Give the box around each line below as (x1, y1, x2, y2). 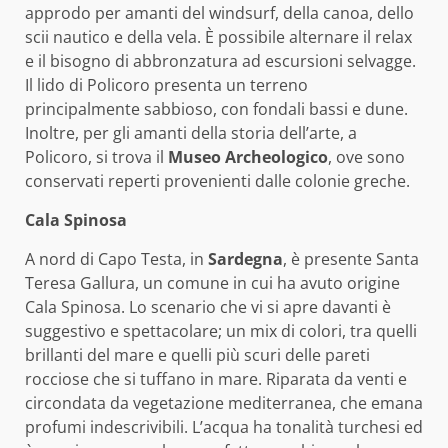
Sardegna (208, 248, 283, 271)
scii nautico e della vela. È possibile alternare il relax (25, 26, 412, 49)
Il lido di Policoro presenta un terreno (25, 74, 308, 97)
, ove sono (328, 146, 405, 169)
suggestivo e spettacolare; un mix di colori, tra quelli (25, 320, 417, 343)
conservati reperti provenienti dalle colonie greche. (25, 170, 410, 193)
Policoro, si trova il (25, 146, 168, 169)
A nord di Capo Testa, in (25, 248, 208, 271)
